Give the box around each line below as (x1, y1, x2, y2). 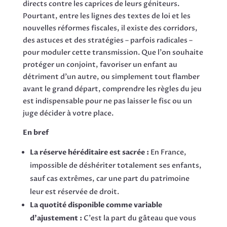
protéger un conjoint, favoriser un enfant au (22, 59, 177, 69)
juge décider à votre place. (22, 108, 113, 118)
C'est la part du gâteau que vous (82, 213, 196, 223)
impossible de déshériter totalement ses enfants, (29, 160, 202, 170)
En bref (22, 127, 49, 137)
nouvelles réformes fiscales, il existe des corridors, (22, 23, 198, 33)
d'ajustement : (29, 213, 82, 223)
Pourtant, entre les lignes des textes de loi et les (22, 11, 191, 21)
